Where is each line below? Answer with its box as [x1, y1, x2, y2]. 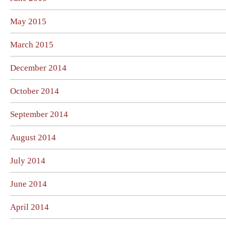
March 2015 [10, 40, 53, 49]
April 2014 [10, 202, 49, 212]
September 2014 [10, 109, 68, 119]
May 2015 [10, 17, 46, 26]
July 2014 [10, 156, 45, 165]
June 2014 [10, 179, 47, 189]
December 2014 [10, 63, 67, 73]
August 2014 [10, 133, 56, 142]
